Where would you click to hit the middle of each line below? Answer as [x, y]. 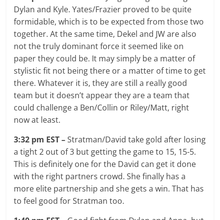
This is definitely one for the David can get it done [105, 164]
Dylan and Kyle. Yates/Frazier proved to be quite [103, 9]
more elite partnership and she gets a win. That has [109, 188]
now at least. [37, 120]
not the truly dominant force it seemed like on [99, 46]
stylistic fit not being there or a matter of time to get [110, 70]
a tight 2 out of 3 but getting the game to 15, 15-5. [105, 151]
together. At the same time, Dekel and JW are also [105, 34]
